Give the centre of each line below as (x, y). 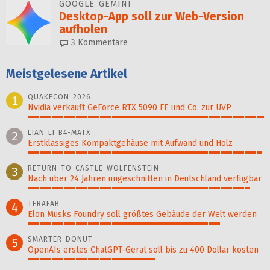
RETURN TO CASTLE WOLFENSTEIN (93, 168)
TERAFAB (44, 204)
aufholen (83, 30)
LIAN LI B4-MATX (59, 133)
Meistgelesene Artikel (67, 74)
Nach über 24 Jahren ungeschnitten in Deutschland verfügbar (145, 179)
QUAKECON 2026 (59, 97)
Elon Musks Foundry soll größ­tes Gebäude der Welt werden (142, 215)
